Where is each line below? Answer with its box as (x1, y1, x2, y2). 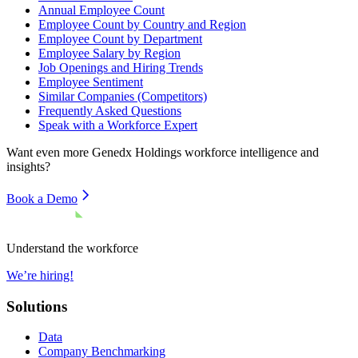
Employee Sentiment (38, 74, 143, 89)
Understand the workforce (6, 241, 138, 255)
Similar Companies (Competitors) (38, 89, 207, 103)
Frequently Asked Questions (38, 103, 181, 117)
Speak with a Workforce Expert (38, 117, 197, 132)
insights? (6, 159, 50, 173)
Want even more (6, 145, 92, 159)
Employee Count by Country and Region (38, 17, 246, 31)
